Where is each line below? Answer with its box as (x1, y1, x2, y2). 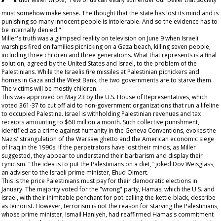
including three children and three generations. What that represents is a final (1, 51, 217, 59)
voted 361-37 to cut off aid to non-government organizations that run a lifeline (1, 101, 219, 110)
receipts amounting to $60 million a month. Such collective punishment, (1, 118, 199, 126)
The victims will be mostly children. (1, 84, 98, 93)
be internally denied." (1, 26, 61, 34)
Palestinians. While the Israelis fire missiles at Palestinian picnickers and (1, 68, 199, 76)
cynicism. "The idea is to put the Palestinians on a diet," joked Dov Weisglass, (1, 160, 215, 168)
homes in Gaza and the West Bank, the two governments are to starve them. (1, 76, 213, 84)
